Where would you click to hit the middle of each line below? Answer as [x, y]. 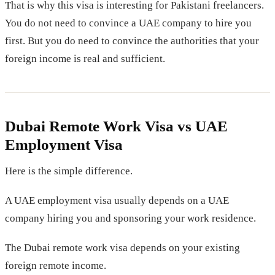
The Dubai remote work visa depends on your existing [122, 247]
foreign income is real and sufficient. [85, 58]
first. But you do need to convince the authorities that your [132, 41]
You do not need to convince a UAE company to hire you [128, 23]
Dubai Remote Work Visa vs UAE [116, 126]
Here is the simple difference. [69, 171]
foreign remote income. [56, 265]
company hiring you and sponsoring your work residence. [130, 218]
